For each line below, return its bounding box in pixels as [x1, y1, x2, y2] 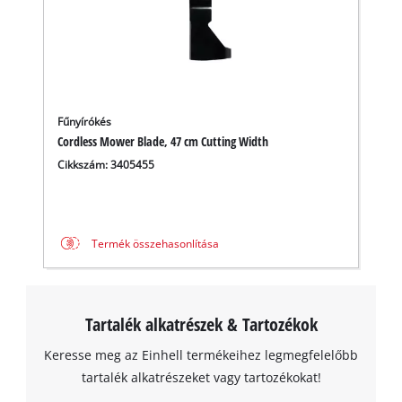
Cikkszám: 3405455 [57, 157, 155, 171]
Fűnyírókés [57, 114, 112, 128]
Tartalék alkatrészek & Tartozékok [84, 311, 318, 337]
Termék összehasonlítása [91, 236, 219, 250]
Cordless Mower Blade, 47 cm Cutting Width [57, 132, 269, 150]
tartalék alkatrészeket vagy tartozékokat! [81, 369, 321, 387]
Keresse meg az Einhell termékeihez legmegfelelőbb [44, 346, 358, 364]
